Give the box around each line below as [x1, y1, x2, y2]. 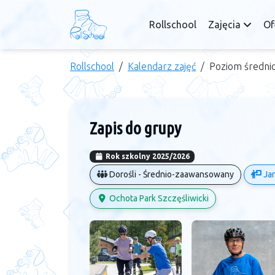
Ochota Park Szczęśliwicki [107, 193, 209, 204]
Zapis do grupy [90, 118, 181, 137]
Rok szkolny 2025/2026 [103, 152, 190, 160]
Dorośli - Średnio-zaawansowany [107, 169, 234, 180]
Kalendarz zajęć [128, 61, 196, 72]
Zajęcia [208, 19, 243, 30]
